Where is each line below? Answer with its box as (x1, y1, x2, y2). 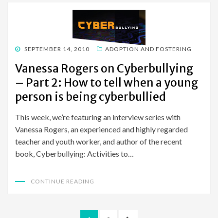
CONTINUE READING (31, 178, 94, 185)
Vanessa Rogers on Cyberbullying (15, 61, 193, 76)
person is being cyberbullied (15, 90, 166, 104)
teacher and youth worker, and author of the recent (15, 137, 182, 146)
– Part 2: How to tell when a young (15, 75, 198, 90)
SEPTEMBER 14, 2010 (24, 45, 90, 53)
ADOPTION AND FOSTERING (105, 45, 192, 53)
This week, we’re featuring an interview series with (15, 112, 181, 122)
